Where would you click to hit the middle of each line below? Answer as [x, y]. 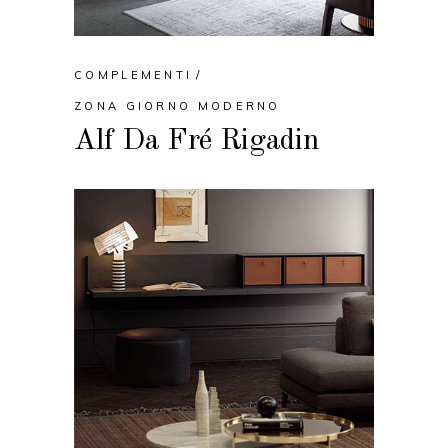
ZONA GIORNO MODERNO [177, 106]
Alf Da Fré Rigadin [197, 141]
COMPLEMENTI [133, 75]
